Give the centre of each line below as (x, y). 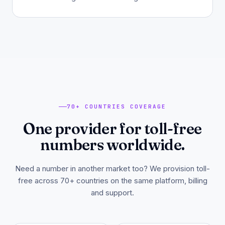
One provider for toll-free (113, 129)
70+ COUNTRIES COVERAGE (117, 106)
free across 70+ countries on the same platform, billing (113, 181)
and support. (113, 193)
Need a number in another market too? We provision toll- (113, 168)
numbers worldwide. (113, 145)
